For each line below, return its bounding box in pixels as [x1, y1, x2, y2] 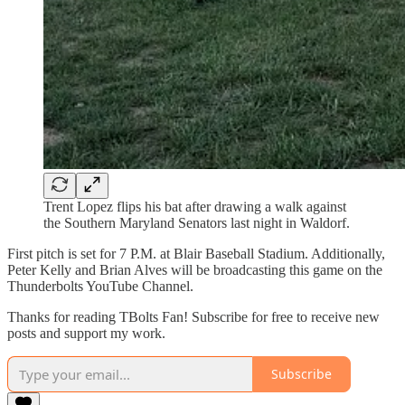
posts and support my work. [7, 325, 165, 341]
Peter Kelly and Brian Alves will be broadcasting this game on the [7, 261, 382, 278]
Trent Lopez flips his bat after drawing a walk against [43, 198, 346, 214]
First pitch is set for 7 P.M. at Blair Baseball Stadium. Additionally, [7, 245, 385, 261]
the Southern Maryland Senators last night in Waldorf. [43, 214, 350, 231]
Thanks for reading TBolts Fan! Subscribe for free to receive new [7, 308, 380, 325]
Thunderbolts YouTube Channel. [7, 278, 193, 294]
